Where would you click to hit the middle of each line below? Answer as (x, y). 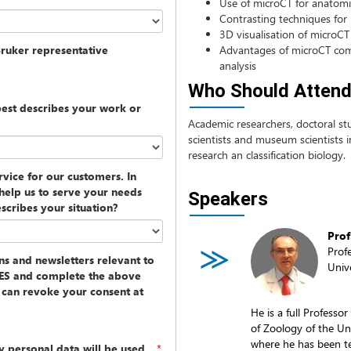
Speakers (228, 199)
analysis (238, 65)
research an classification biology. (267, 155)
